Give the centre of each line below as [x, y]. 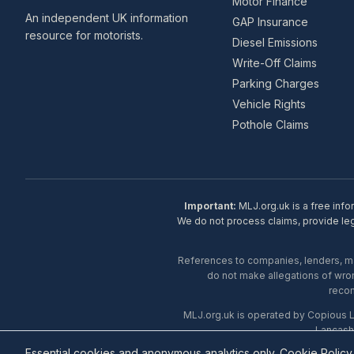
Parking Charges [276, 83]
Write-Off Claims [275, 63]
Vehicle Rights [269, 104]
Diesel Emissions [275, 42]
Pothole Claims [271, 124]
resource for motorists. [84, 35]
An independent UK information [107, 18]
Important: [210, 206]
